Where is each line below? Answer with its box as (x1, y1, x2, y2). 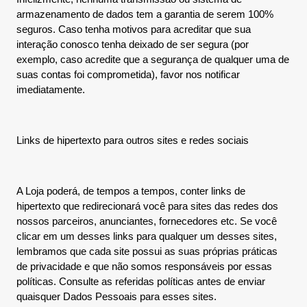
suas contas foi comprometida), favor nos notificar (16, 69, 240, 80)
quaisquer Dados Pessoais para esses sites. (16, 291, 217, 302)
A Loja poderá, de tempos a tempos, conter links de (16, 185, 245, 197)
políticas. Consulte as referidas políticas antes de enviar (16, 275, 265, 287)
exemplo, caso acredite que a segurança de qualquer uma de (16, 53, 289, 65)
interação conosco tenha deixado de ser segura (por (16, 38, 249, 50)
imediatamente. (16, 84, 85, 95)
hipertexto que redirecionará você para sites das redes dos (16, 200, 278, 212)
